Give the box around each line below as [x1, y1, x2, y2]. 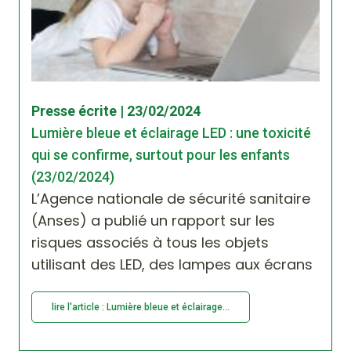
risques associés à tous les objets [31, 232, 269, 252]
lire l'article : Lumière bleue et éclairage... [52, 301, 230, 313]
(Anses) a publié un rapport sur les [31, 210, 275, 230]
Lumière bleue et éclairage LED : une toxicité [31, 124, 311, 141]
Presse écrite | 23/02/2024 [31, 102, 201, 119]
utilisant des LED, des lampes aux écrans [31, 254, 313, 274]
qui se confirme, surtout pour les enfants [31, 146, 290, 163]
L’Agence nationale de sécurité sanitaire [31, 188, 310, 208]
